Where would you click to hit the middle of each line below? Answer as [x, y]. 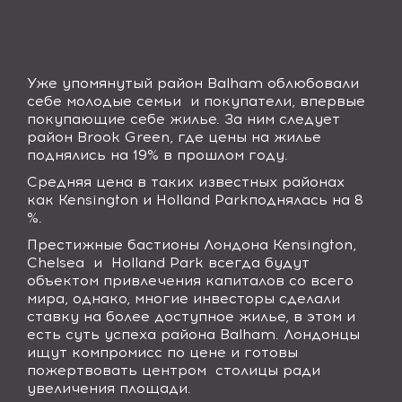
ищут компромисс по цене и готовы [162, 352]
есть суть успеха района [121, 334]
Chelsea [56, 262]
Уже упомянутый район [117, 83]
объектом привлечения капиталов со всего [190, 280]
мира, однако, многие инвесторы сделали [184, 298]
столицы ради [268, 370]
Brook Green [123, 137]
